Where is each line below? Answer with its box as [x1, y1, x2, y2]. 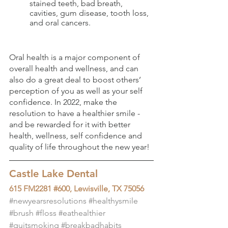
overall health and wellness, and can [9, 63, 140, 73]
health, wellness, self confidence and [9, 130, 144, 140]
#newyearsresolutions [9, 195, 87, 206]
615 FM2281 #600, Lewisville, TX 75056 [9, 183, 144, 193]
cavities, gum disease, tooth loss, [30, 8, 151, 18]
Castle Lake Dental [9, 167, 98, 180]
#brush [9, 208, 34, 218]
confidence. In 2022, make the [9, 97, 119, 107]
